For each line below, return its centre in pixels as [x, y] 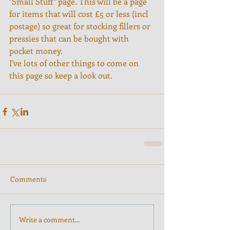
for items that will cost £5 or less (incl [80, 14]
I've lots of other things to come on [75, 63]
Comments [28, 179]
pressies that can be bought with [70, 39]
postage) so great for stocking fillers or [81, 26]
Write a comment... [49, 219]
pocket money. [36, 51]
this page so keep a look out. [61, 75]
